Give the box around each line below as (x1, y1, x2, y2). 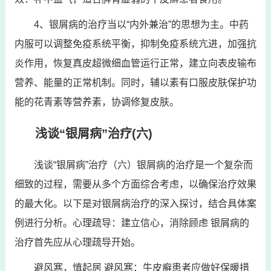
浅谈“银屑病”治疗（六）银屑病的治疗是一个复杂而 (33, 159, 253, 170)
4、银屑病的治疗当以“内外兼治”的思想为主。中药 (33, 19, 249, 30)
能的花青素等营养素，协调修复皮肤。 (14, 96, 179, 107)
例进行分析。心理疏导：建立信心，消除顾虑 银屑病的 (14, 217, 249, 228)
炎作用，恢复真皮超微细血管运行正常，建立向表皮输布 (14, 57, 256, 68)
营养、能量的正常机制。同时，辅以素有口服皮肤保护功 (14, 77, 256, 88)
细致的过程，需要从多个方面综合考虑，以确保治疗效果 (14, 178, 256, 189)
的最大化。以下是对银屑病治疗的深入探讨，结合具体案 (14, 198, 256, 209)
